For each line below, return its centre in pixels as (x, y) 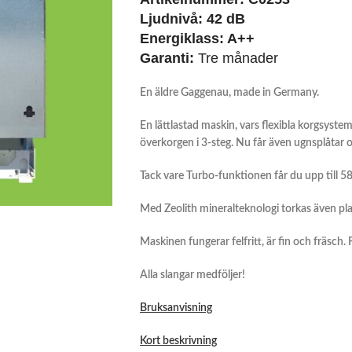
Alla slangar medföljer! (192, 275)
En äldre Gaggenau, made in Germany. (230, 93)
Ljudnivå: (173, 19)
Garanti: (169, 58)
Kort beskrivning (178, 341)
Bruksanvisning (176, 308)
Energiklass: (183, 38)
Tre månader (238, 58)
